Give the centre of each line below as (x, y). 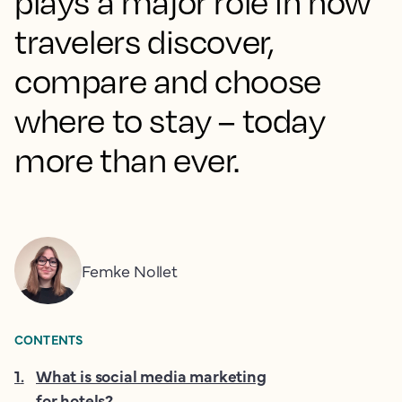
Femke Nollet (130, 271)
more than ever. (127, 160)
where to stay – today (170, 120)
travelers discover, (144, 41)
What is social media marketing (151, 376)
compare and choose (168, 81)
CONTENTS (49, 339)
